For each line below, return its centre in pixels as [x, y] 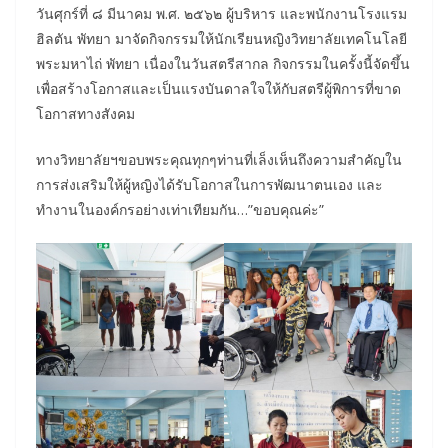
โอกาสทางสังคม [87, 114]
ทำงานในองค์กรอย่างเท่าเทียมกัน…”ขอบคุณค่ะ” [180, 210]
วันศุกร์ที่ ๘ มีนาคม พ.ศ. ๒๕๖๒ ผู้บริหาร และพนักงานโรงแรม [221, 14]
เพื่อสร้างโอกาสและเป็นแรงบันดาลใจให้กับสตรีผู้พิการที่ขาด [218, 89]
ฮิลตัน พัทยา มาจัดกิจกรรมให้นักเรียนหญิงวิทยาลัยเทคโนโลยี [221, 39]
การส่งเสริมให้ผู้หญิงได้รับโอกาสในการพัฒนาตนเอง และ [209, 185]
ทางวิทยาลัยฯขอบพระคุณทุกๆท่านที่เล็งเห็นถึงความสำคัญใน [219, 160]
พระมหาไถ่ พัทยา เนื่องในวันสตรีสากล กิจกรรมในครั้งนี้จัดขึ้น [223, 64]
